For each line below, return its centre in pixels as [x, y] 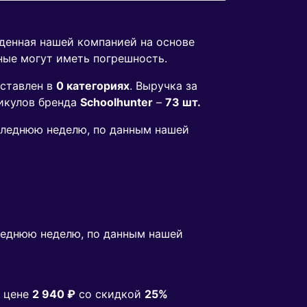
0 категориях [93, 86]
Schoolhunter [116, 102]
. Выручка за [163, 86]
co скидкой [110, 294]
